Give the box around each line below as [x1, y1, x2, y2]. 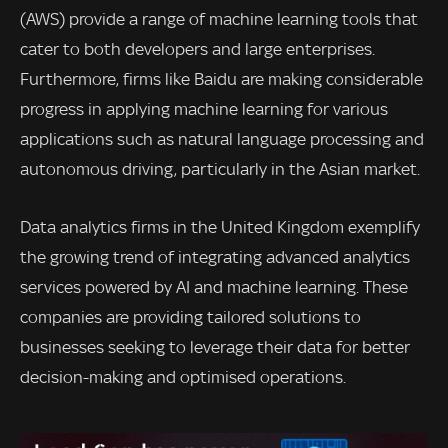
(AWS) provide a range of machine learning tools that [20, 8, 418, 29]
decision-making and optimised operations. [20, 366, 346, 387]
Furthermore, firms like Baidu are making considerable [20, 68, 423, 89]
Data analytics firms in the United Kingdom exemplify [20, 216, 420, 237]
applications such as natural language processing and [20, 128, 424, 149]
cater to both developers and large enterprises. [20, 38, 375, 59]
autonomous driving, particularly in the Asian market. [20, 158, 420, 179]
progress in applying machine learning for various [20, 98, 388, 119]
